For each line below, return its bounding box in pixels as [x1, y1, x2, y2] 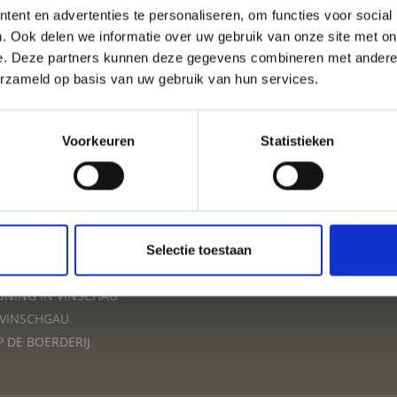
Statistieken [261, 133, 335, 149]
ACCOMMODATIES [103, 121, 294, 152]
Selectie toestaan [145, 242, 252, 258]
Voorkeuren [62, 133, 135, 149]
